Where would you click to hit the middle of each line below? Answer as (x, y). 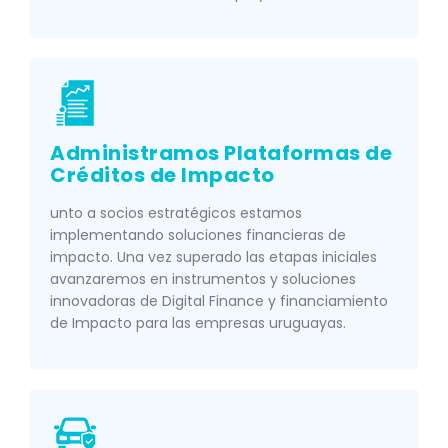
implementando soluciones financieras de (198, 235)
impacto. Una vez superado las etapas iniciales (213, 257)
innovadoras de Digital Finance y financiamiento (219, 301)
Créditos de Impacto (162, 175)
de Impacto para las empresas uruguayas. (198, 323)
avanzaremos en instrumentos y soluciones (203, 279)
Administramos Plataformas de (221, 153)
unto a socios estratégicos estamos (176, 213)
